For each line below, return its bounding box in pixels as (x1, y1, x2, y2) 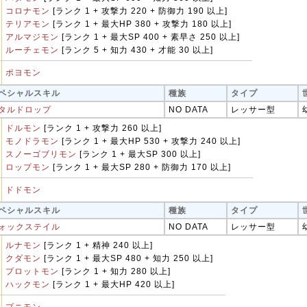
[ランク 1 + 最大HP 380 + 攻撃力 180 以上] (50, 19, 232, 29)
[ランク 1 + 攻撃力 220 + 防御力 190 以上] (50, 6, 228, 16)
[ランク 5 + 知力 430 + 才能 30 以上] (59, 45, 213, 55)
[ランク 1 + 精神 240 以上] (41, 241, 153, 250)
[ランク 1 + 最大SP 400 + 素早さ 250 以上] (59, 32, 240, 42)
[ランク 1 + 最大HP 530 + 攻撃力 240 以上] (59, 136, 241, 146)
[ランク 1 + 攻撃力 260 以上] (41, 123, 162, 133)
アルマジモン (5, 32, 59, 42)
